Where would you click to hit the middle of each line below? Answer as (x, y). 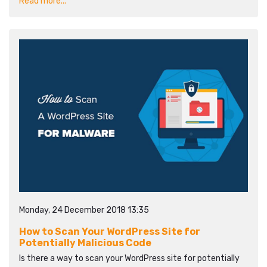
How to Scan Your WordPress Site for (110, 232)
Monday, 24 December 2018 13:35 (84, 210)
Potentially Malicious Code (85, 243)
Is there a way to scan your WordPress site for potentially (129, 258)
